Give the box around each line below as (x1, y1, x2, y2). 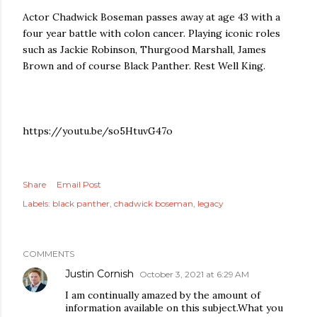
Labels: (23, 198, 50, 209)
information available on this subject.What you (65, 301, 283, 314)
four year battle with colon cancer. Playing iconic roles (23, 27, 280, 40)
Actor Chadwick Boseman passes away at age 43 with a (23, 11, 280, 23)
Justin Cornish (65, 267, 134, 280)
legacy (197, 198, 224, 209)
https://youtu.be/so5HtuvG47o (23, 125, 173, 137)
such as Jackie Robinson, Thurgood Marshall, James (23, 43, 266, 56)
